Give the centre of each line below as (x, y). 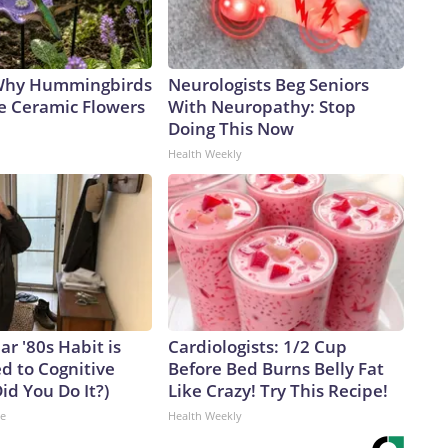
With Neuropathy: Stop (262, 107)
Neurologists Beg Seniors (268, 85)
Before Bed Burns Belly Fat (276, 369)
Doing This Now (231, 129)
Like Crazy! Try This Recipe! (278, 391)
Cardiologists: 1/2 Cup (257, 347)
